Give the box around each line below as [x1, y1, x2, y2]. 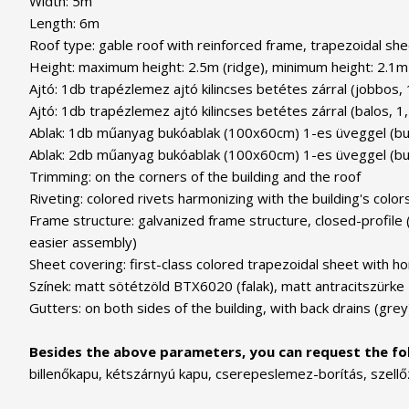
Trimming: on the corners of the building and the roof [29, 166, 361, 185]
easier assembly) [29, 232, 137, 251]
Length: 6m [29, 13, 100, 32]
